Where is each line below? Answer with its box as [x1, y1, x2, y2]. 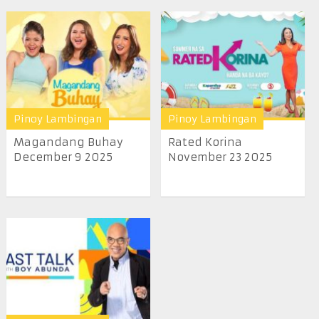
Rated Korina [168, 135, 243, 150]
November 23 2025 [168, 150, 273, 164]
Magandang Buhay [13, 135, 123, 150]
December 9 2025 [13, 150, 113, 164]
